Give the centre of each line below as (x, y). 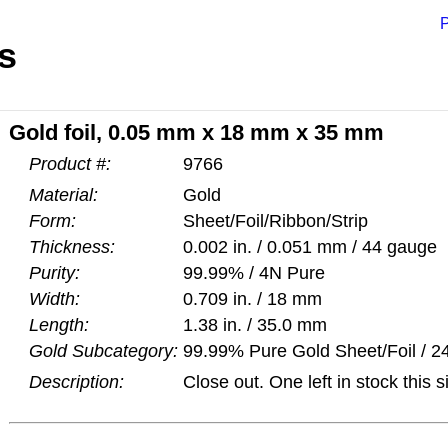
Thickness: (72, 247)
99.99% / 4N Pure (254, 273)
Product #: (70, 164)
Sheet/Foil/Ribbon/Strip (275, 221)
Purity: (54, 273)
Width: (54, 299)
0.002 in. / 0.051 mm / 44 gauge (310, 247)
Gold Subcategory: (103, 351)
